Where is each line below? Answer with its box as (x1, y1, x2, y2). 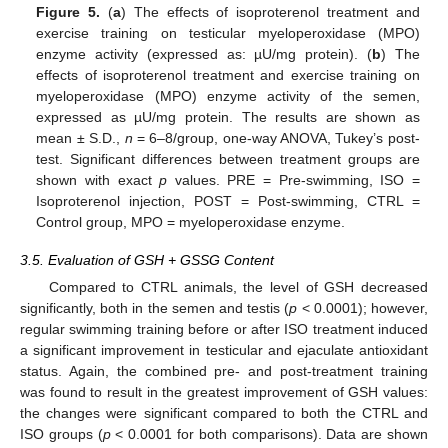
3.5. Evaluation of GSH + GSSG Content (20, 251, 274, 268)
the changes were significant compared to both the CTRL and (20, 405, 428, 422)
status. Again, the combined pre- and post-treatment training (20, 363, 428, 380)
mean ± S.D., (36, 129, 125, 146)
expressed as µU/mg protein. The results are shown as (36, 108, 420, 125)
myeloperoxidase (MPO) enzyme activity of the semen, (36, 87, 420, 104)
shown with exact (36, 171, 160, 188)
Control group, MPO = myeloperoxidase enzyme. (36, 213, 346, 230)
